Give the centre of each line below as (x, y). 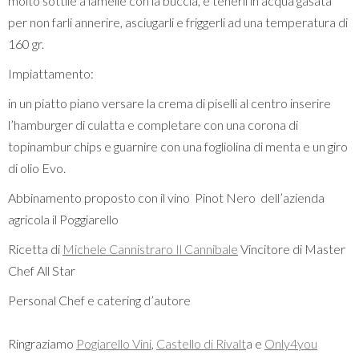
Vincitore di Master (292, 249)
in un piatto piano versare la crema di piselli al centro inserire (169, 103)
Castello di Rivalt (201, 343)
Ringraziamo (42, 343)
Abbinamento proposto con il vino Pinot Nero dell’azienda (166, 198)
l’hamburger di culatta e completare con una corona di (153, 125)
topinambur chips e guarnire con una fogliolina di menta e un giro (178, 146)
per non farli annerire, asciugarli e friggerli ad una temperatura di (178, 22)
